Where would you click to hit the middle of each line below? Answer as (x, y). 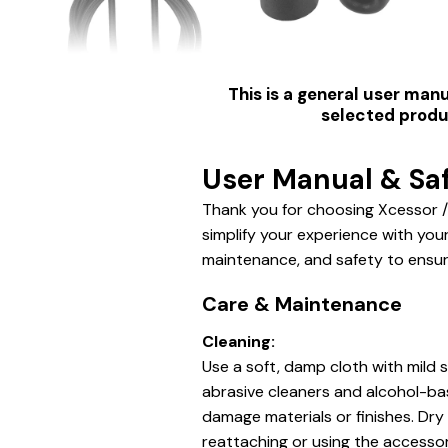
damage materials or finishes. (308, 417)
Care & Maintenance (302, 304)
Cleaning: (238, 342)
